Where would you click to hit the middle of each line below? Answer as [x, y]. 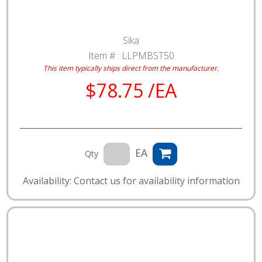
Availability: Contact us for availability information [131, 180]
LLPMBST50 [148, 55]
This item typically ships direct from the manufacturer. [131, 68]
